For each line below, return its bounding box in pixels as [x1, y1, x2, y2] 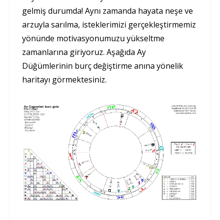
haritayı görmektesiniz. [22, 74, 107, 85]
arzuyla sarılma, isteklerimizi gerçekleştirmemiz [22, 19, 196, 30]
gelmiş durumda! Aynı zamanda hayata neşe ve [22, 5, 193, 16]
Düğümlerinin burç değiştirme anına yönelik [22, 60, 183, 71]
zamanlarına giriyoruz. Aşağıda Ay [22, 46, 146, 57]
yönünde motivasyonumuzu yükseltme [22, 32, 165, 44]
